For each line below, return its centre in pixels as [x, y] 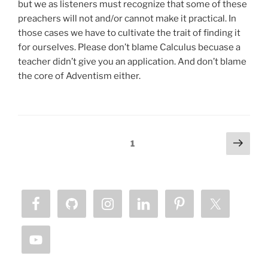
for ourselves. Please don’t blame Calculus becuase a [129, 48]
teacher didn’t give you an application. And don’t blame [132, 62]
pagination [47, 156]
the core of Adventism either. [79, 76]
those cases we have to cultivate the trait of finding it [129, 33]
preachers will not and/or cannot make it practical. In [127, 19]
